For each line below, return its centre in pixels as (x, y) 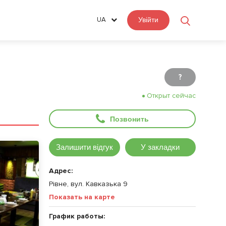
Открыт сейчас (171, 96)
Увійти (148, 20)
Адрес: (61, 171)
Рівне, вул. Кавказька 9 (88, 184)
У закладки (160, 147)
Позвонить (129, 119)
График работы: (77, 216)
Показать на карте (82, 197)
